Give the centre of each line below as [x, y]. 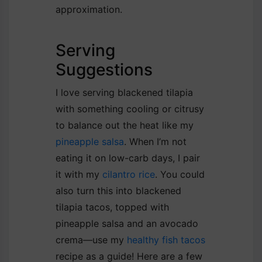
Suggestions [104, 69]
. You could [180, 174]
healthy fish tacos [166, 239]
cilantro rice [129, 174]
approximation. [89, 9]
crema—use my [91, 239]
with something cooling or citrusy [130, 108]
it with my [79, 174]
